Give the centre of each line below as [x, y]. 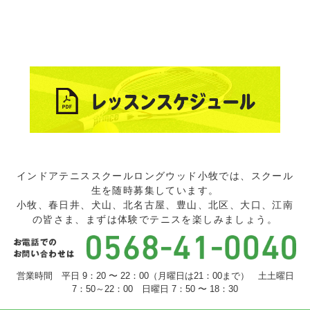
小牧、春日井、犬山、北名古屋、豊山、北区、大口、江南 [155, 204]
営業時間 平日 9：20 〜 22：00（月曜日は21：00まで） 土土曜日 [155, 276]
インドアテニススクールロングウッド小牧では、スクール [155, 175]
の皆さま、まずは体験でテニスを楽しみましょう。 [155, 219]
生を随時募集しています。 [155, 190]
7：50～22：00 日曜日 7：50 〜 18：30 [155, 289]
